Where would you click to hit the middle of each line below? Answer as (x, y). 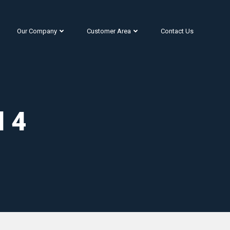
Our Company (37, 31)
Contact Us (177, 31)
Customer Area (109, 31)
